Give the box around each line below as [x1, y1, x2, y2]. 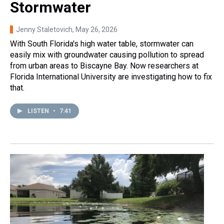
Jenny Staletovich [16, 25, 72, 34]
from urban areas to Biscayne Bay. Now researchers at [10, 61, 198, 71]
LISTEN [27, 107, 50, 115]
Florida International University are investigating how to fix [10, 72, 212, 82]
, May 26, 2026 [72, 25, 117, 34]
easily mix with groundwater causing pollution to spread [10, 50, 204, 60]
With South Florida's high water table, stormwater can [10, 39, 193, 49]
